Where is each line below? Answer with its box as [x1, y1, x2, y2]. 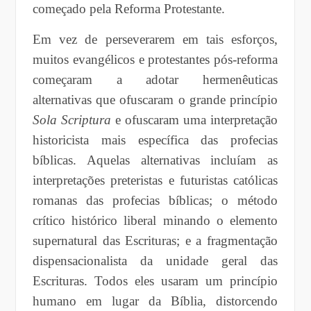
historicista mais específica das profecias [32, 132, 278, 147]
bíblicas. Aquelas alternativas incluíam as [32, 152, 278, 167]
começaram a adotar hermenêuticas [32, 72, 278, 87]
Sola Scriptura [32, 112, 111, 127]
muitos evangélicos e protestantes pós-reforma [32, 51, 278, 67]
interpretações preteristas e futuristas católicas [32, 172, 278, 187]
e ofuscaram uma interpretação [110, 112, 278, 127]
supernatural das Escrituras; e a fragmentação [32, 233, 278, 248]
